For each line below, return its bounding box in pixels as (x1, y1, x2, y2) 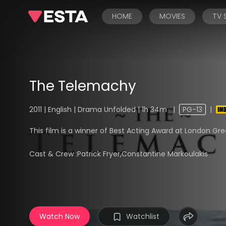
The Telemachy (29, 76, 136, 96)
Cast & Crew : (29, 149, 78, 159)
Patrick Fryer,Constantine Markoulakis (77, 149, 208, 159)
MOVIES (159, 11, 185, 21)
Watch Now (39, 211, 80, 221)
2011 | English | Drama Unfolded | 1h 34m (29, 104, 169, 115)
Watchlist (126, 211, 159, 221)
